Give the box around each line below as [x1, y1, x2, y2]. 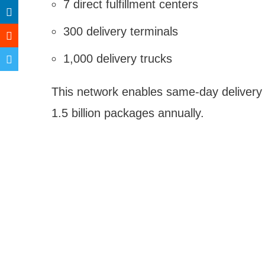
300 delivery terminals [63, 25, 178, 38]
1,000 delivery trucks [63, 52, 172, 66]
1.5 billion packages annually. [51, 106, 204, 120]
